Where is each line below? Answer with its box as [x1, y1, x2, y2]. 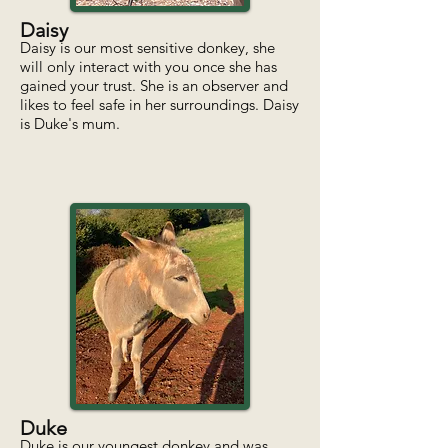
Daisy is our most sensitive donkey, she [20, 38, 275, 57]
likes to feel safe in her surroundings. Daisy [20, 95, 299, 114]
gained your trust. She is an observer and [20, 76, 288, 95]
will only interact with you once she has [20, 57, 277, 76]
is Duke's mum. [20, 114, 124, 133]
